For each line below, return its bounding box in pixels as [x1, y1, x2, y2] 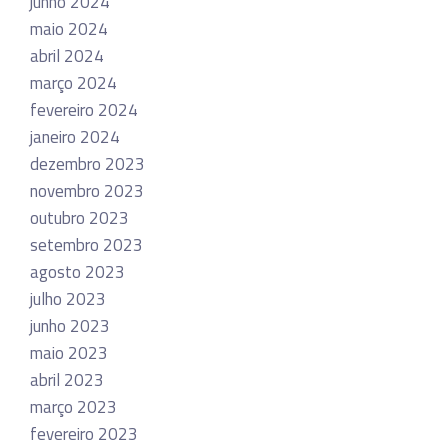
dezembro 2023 [30, 150, 145, 177]
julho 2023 [30, 285, 106, 312]
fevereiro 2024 [30, 96, 138, 123]
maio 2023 [30, 339, 108, 366]
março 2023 [30, 393, 117, 420]
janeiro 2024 [30, 123, 120, 150]
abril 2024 [30, 42, 104, 69]
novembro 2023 [30, 177, 144, 204]
